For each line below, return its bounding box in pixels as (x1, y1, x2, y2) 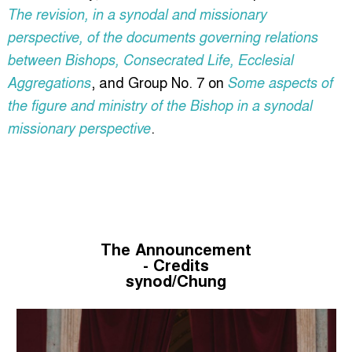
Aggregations (8, 71, 91, 92)
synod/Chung (126, 268, 226, 291)
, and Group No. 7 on (91, 71, 228, 92)
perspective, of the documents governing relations (8, 26, 318, 46)
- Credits (143, 252, 209, 276)
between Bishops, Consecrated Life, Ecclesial (8, 49, 294, 69)
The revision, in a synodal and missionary (8, 3, 267, 24)
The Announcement (101, 236, 251, 260)
